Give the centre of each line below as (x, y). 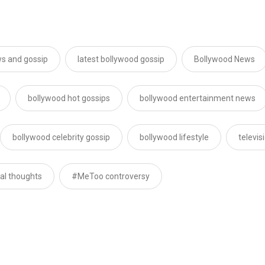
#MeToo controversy (111, 177)
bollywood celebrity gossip (61, 138)
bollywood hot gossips (69, 98)
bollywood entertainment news (198, 98)
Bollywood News (224, 59)
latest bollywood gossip (121, 59)
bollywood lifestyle (174, 138)
